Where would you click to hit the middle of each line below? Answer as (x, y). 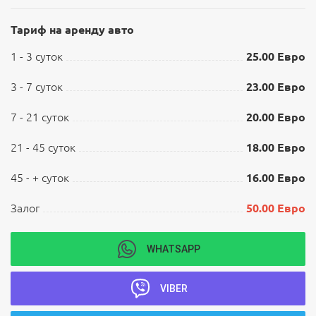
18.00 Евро (276, 147)
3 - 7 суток (37, 87)
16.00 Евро (276, 178)
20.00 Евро (276, 117)
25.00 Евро (276, 56)
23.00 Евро (276, 87)
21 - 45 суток (43, 147)
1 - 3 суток (37, 56)
